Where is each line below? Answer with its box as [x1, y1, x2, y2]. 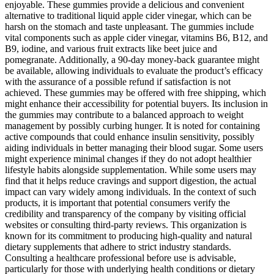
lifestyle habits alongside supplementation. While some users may [5, 164, 256, 175]
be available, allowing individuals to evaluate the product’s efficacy [5, 65, 263, 76]
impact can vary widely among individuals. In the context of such [5, 186, 256, 197]
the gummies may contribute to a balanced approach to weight [5, 109, 243, 120]
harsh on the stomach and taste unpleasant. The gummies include [5, 21, 254, 32]
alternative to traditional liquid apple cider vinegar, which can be [5, 10, 251, 21]
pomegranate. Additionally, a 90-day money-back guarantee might [5, 54, 259, 65]
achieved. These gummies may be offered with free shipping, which [5, 87, 266, 98]
